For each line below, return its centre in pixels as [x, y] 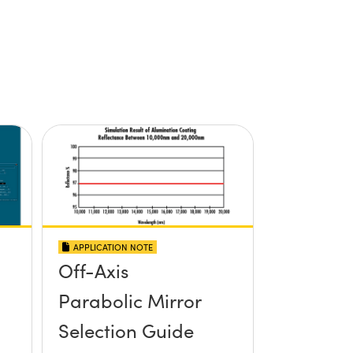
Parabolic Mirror [130, 300]
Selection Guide [126, 330]
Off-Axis [93, 270]
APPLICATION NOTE [113, 247]
